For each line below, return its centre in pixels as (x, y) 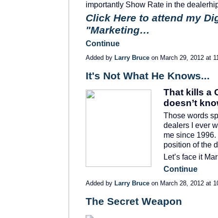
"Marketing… (118, 30)
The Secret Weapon (134, 201)
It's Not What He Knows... (148, 75)
